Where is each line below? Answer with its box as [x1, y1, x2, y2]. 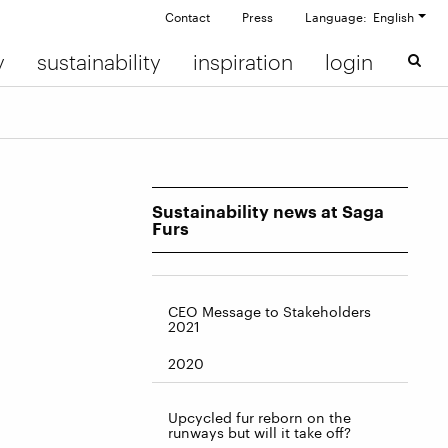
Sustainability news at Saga [152, 201, 384, 221]
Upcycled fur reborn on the [168, 409, 351, 427]
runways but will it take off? [168, 424, 351, 442]
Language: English [304, 10, 414, 25]
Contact [164, 10, 210, 25]
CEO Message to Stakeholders [168, 302, 371, 320]
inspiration [192, 50, 293, 74]
